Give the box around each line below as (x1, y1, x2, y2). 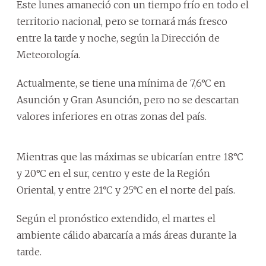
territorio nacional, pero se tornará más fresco (17, 15, 227, 27)
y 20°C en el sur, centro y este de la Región (17, 167, 210, 179)
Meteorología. (17, 48, 80, 61)
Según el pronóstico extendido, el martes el (17, 212, 216, 224)
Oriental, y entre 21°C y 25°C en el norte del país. (17, 183, 235, 196)
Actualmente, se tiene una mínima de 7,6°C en (17, 77, 226, 89)
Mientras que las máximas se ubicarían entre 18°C (17, 150, 243, 163)
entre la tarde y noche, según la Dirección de (17, 31, 220, 44)
